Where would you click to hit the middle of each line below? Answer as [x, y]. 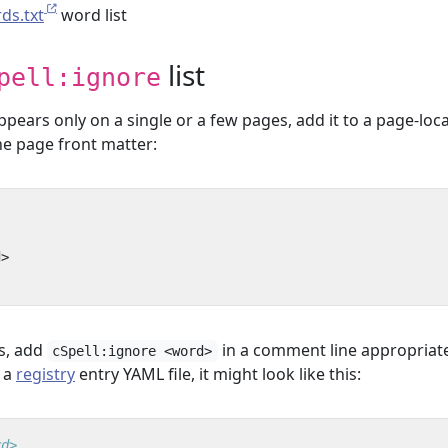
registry [45, 374]
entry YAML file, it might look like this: [218, 374]
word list [92, 15]
